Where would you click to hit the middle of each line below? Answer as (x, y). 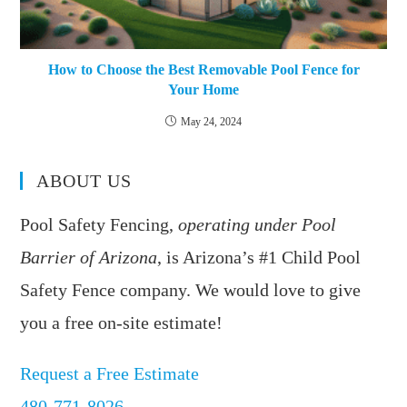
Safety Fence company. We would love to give (191, 290)
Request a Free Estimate (110, 374)
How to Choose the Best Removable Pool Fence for (203, 70)
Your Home (203, 90)
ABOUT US (84, 181)
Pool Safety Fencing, (99, 225)
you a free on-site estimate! (122, 323)
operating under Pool (258, 225)
